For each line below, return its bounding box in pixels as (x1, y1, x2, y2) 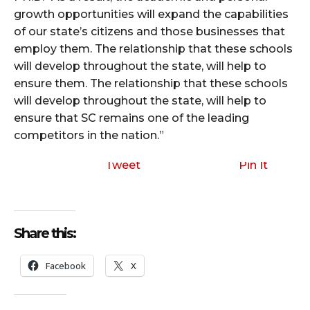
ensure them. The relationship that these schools (14, 77, 288, 91)
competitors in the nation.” (14, 129, 164, 143)
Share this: (14, 225, 75, 242)
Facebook (46, 259, 86, 273)
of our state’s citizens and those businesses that (14, 25, 285, 39)
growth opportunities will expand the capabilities (14, 8, 289, 21)
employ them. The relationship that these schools (14, 42, 293, 56)
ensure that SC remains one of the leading (14, 111, 249, 125)
